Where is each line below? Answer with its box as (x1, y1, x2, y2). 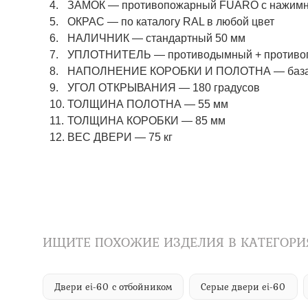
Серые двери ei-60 (201, 280, 286, 294)
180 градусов (190, 82, 260, 93)
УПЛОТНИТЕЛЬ (67, 49, 154, 60)
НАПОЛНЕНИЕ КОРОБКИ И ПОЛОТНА (67, 65, 274, 77)
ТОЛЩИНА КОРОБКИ (67, 115, 181, 126)
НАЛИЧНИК (67, 32, 132, 44)
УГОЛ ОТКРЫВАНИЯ (67, 82, 179, 93)
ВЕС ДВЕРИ (67, 131, 135, 143)
